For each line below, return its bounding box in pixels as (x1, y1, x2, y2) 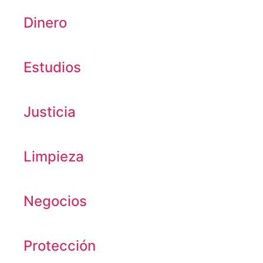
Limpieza (23, 148, 84, 165)
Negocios (23, 193, 87, 210)
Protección (23, 237, 96, 254)
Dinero (23, 14, 67, 31)
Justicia (23, 103, 76, 120)
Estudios (23, 59, 81, 76)
